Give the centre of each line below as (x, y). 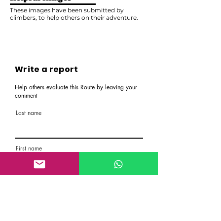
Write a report (47, 69)
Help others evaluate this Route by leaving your (76, 87)
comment (26, 95)
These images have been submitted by (67, 10)
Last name (29, 113)
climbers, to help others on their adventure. (74, 18)
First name (29, 148)
